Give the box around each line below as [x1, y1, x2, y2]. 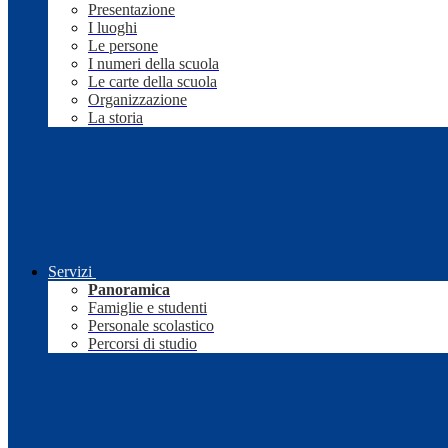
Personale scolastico [88, 317, 214, 335]
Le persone [88, 37, 158, 55]
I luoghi [88, 19, 137, 37]
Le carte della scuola [88, 73, 217, 91]
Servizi [48, 263, 92, 281]
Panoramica [88, 281, 170, 299]
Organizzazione [88, 91, 187, 109]
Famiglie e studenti [88, 299, 207, 317]
